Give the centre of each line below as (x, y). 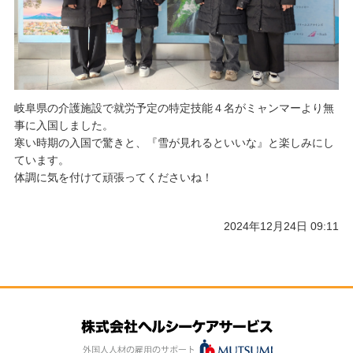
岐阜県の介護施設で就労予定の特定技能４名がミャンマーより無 (174, 108)
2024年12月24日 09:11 (282, 227)
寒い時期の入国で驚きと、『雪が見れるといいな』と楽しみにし (174, 143)
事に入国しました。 (63, 126)
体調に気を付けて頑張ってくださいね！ (113, 178)
